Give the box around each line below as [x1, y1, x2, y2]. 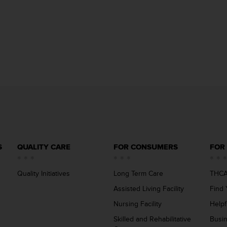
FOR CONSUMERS [113, 142, 178, 152]
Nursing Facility [113, 200, 162, 208]
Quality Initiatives [17, 169, 70, 178]
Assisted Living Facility [113, 184, 184, 193]
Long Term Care [113, 169, 163, 178]
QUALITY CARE [17, 142, 70, 152]
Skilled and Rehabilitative [113, 215, 191, 223]
